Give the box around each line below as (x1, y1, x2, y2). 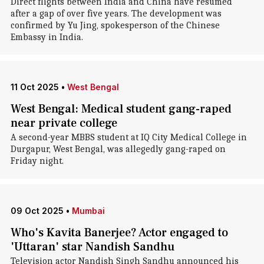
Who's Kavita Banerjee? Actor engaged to (10, 225, 228, 240)
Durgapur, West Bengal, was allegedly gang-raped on (10, 144, 226, 154)
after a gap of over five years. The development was (10, 8, 222, 19)
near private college (10, 115, 117, 131)
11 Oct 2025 (10, 82, 59, 92)
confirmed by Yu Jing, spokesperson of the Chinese (10, 20, 220, 31)
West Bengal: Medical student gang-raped (10, 101, 232, 117)
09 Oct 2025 (10, 206, 64, 216)
